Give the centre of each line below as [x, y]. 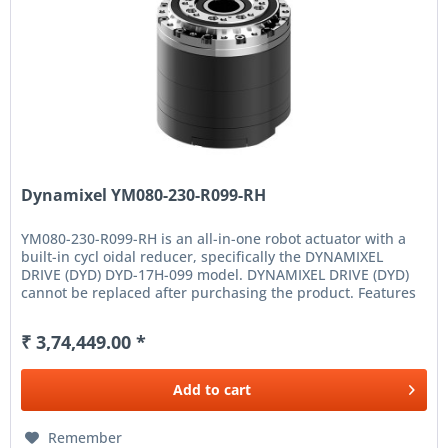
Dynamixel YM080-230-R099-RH [144, 195]
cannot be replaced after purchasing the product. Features [219, 293]
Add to [197, 390]
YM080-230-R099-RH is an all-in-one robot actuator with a [214, 239]
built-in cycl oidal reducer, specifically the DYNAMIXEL [202, 257]
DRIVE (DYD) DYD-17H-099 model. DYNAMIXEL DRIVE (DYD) [215, 275]
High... [43, 311]
